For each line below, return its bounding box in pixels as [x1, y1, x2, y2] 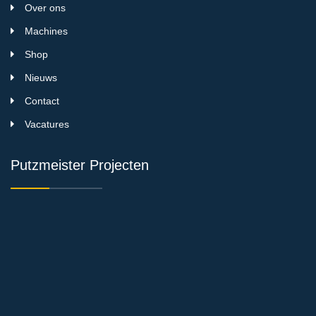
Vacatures [25, 118, 69, 130]
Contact [25, 95, 59, 107]
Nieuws [25, 71, 57, 83]
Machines [25, 25, 68, 37]
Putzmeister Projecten [11, 157, 149, 173]
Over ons [25, 1, 66, 13]
